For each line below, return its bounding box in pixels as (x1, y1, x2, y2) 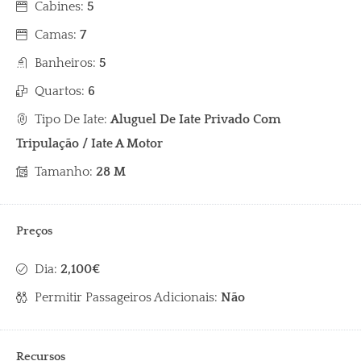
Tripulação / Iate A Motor (16, 136, 163, 151)
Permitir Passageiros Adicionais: (35, 290, 221, 305)
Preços (16, 224, 52, 239)
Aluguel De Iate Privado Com (110, 112, 280, 127)
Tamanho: (35, 164, 96, 180)
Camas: (35, 27, 80, 43)
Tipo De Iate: (35, 112, 110, 127)
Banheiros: (35, 56, 99, 71)
